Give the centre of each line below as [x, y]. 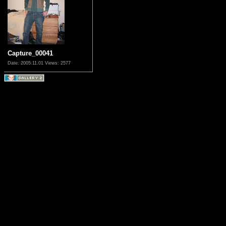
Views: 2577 [58, 63]
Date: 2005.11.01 [26, 63]
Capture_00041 [30, 53]
